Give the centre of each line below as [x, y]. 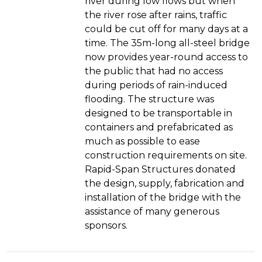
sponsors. [106, 226]
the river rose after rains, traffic [156, 15]
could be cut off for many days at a [166, 29]
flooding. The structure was [149, 99]
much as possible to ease [142, 142]
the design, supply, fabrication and [165, 184]
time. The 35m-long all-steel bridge [167, 43]
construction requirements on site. [166, 156]
